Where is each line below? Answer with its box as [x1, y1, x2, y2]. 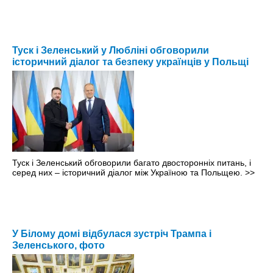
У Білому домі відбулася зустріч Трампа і [12, 229, 211, 239]
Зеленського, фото [12, 240, 105, 251]
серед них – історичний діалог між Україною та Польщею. [12, 168, 245, 178]
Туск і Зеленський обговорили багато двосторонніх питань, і [12, 158, 251, 168]
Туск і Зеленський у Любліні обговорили [12, 45, 209, 56]
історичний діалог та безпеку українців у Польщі [12, 57, 249, 68]
